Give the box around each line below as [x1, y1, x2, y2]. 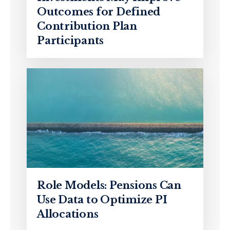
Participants [37, 34, 104, 47]
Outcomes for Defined [37, 6, 160, 18]
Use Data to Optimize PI [37, 193, 167, 206]
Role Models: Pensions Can [37, 179, 181, 191]
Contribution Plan [37, 20, 137, 33]
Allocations [37, 207, 99, 220]
